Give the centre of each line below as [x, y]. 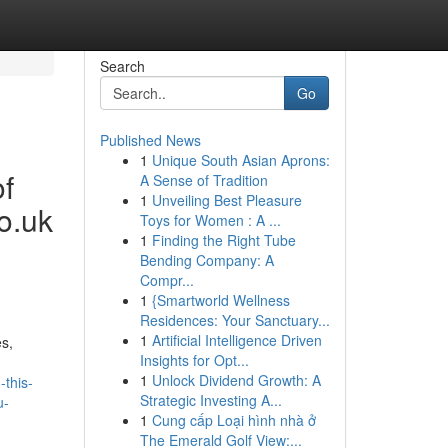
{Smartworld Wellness [220, 300]
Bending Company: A [206, 260]
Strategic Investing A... [210, 400]
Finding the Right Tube [223, 240]
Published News [150, 140]
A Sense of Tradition [203, 180]
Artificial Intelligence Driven [236, 340]
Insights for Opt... [194, 360]
